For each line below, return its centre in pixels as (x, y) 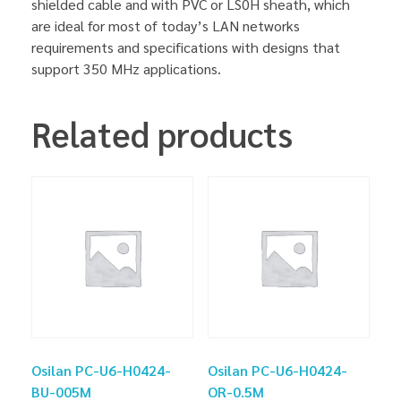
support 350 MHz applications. (126, 68)
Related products (162, 133)
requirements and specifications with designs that (186, 47)
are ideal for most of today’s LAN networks (166, 25)
